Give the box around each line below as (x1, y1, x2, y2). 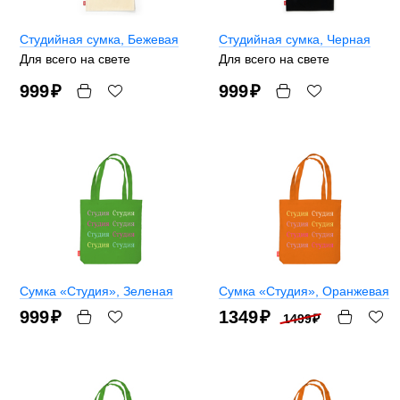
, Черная (320, 31, 371, 46)
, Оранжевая (315, 283, 389, 298)
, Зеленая (116, 283, 173, 298)
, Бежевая (121, 31, 179, 46)
